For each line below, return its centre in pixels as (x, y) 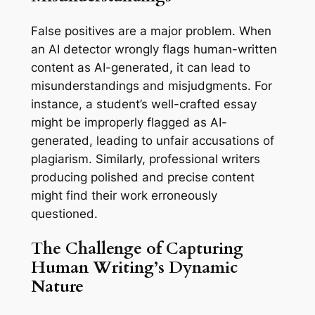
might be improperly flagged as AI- (129, 122)
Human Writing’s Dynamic (134, 268)
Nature (57, 287)
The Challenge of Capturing (137, 249)
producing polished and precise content (142, 177)
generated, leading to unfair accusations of (152, 140)
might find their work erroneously (124, 195)
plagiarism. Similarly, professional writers (145, 159)
